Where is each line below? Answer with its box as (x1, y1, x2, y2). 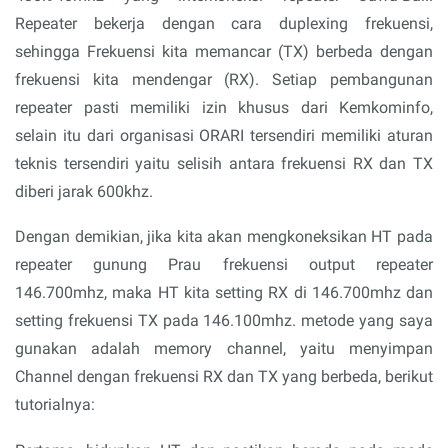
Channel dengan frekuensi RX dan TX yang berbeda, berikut (15, 367, 433, 386)
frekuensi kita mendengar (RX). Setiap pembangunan (15, 69, 433, 89)
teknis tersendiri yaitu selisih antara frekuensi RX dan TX (15, 153, 433, 173)
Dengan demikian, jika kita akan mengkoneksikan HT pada (15, 227, 433, 246)
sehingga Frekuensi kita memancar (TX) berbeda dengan (15, 41, 433, 61)
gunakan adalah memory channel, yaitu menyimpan (15, 339, 433, 358)
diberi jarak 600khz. (15, 181, 153, 201)
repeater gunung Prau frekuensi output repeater (15, 255, 433, 274)
